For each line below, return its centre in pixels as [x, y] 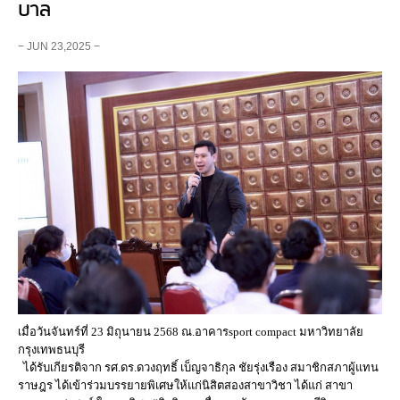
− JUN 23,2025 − [59, 46]
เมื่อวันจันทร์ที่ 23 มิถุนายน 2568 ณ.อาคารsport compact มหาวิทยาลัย [191, 332]
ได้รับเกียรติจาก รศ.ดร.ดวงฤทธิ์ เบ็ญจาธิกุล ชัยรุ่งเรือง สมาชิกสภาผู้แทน [198, 368]
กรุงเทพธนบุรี [53, 350]
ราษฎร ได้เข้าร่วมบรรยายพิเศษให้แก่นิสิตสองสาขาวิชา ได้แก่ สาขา [185, 386]
